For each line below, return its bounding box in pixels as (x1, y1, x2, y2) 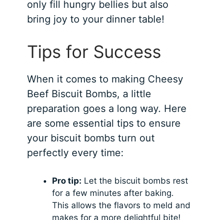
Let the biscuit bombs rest (82, 176, 189, 186)
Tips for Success (27, 41, 162, 62)
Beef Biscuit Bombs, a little (27, 88, 152, 100)
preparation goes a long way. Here (27, 103, 187, 115)
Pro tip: (52, 176, 82, 186)
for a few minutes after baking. (52, 188, 174, 198)
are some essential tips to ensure (27, 117, 181, 130)
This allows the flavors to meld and (52, 200, 191, 211)
